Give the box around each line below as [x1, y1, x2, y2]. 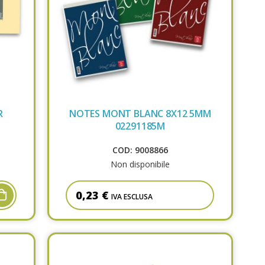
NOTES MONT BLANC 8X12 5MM [69, 107, 211, 121]
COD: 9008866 [112, 144, 168, 156]
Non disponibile [110, 159, 170, 170]
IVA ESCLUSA [111, 192, 153, 202]
